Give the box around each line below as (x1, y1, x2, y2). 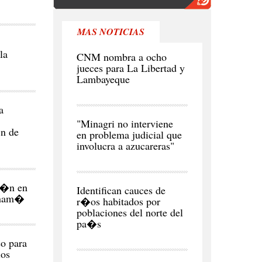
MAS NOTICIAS (77, 25, 144, 38)
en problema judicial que (77, 127, 182, 142)
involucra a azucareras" (77, 139, 174, 153)
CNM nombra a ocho (77, 50, 167, 64)
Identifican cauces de (77, 183, 166, 197)
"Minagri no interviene (77, 116, 173, 130)
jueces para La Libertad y (77, 61, 185, 75)
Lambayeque (77, 72, 130, 86)
